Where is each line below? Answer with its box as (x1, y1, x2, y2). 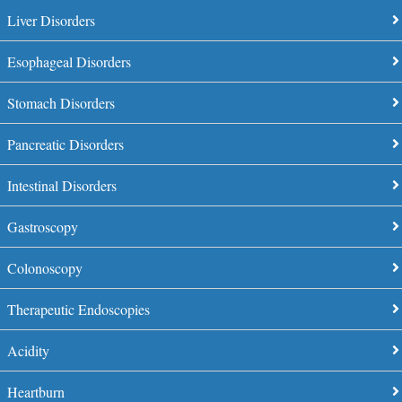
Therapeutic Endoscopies (7, 300, 150, 319)
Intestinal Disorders (7, 176, 117, 195)
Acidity (7, 341, 49, 360)
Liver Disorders (7, 11, 95, 30)
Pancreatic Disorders (7, 135, 124, 153)
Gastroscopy (7, 217, 78, 236)
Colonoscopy (7, 258, 83, 277)
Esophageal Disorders (7, 52, 131, 71)
